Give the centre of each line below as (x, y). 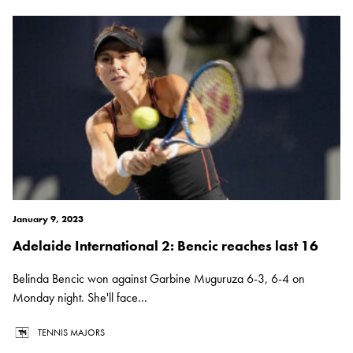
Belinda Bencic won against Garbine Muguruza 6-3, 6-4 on (159, 279)
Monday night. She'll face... (80, 298)
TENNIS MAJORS (71, 333)
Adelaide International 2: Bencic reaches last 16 (165, 246)
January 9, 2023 (48, 219)
